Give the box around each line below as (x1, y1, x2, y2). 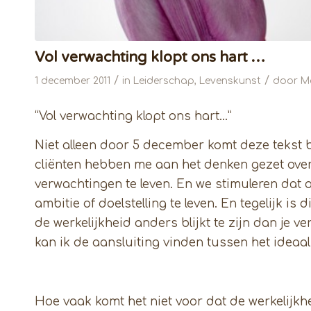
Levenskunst (199, 76, 261, 87)
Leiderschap (133, 76, 194, 87)
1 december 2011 (35, 76, 110, 87)
